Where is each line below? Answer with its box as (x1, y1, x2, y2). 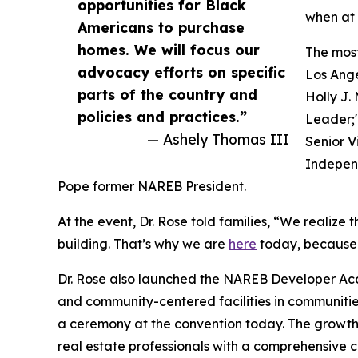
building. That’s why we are (58, 236, 229, 253)
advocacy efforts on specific (78, 63, 285, 82)
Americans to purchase (78, 18, 245, 37)
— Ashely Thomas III (147, 130, 289, 149)
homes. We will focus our (78, 41, 260, 59)
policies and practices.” (78, 108, 247, 126)
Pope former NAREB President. (58, 178, 246, 195)
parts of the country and (78, 86, 257, 104)
